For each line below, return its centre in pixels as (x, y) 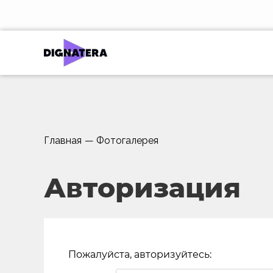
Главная (63, 140)
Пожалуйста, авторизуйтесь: (140, 254)
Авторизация (142, 188)
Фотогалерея (127, 140)
